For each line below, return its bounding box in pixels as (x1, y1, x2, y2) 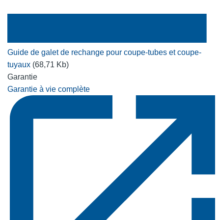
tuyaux (7, 60, 32, 69)
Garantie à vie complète (7, 84, 90, 93)
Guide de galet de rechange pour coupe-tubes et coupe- (7, 48, 201, 56)
